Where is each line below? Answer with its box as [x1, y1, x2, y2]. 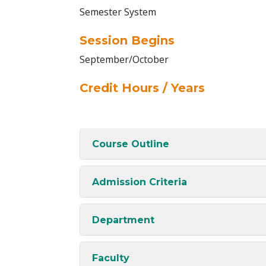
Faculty [92, 252, 129, 264]
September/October [80, 53, 169, 66]
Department [92, 214, 154, 226]
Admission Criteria [92, 176, 187, 188]
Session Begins [80, 33, 175, 47]
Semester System [80, 5, 156, 18]
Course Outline [92, 138, 169, 150]
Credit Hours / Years [80, 81, 205, 95]
